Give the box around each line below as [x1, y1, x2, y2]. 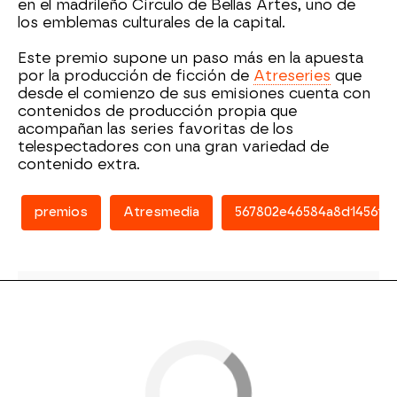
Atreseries [253, 67, 331, 84]
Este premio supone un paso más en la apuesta [18, 50, 363, 66]
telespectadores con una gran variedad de [18, 138, 329, 155]
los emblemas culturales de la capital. [18, 14, 285, 31]
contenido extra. [18, 156, 140, 173]
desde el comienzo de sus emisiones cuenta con [18, 85, 370, 102]
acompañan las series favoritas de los [18, 121, 293, 137]
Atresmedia [123, 205, 199, 220]
